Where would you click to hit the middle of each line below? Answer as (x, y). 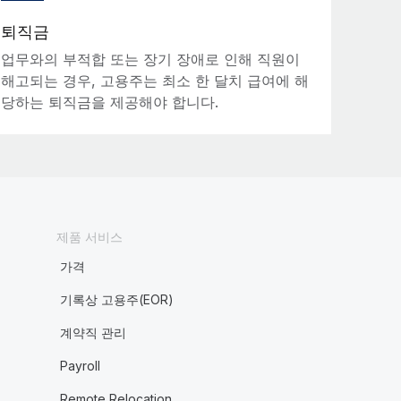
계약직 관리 (93, 333)
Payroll (80, 366)
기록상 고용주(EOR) (116, 299)
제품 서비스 (89, 237)
